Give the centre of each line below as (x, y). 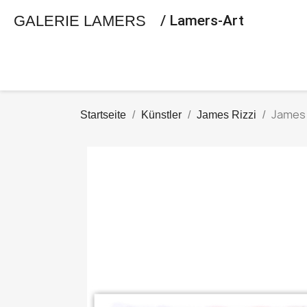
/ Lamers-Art (202, 21)
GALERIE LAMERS (80, 21)
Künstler (161, 115)
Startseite (103, 115)
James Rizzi (226, 115)
